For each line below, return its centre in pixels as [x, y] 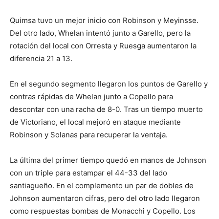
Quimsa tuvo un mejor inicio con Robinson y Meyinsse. [104, 20]
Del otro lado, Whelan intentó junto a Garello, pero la [100, 33]
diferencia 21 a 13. [41, 58]
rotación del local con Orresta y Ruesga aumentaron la [103, 46]
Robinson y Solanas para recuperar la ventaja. [89, 135]
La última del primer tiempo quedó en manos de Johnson [108, 160]
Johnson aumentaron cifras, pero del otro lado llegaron [105, 198]
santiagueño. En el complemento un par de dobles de [102, 186]
